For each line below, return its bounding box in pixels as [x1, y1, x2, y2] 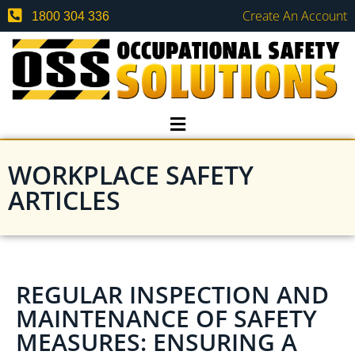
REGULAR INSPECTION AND [16, 278, 329, 311]
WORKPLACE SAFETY [8, 158, 254, 193]
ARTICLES [8, 183, 120, 218]
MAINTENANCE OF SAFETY [16, 302, 317, 335]
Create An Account [242, 7, 347, 25]
